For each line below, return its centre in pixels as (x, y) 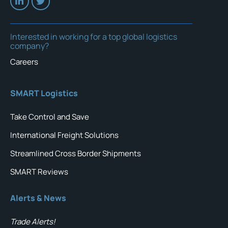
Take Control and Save (50, 117)
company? (30, 46)
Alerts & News (38, 198)
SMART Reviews (39, 172)
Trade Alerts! (33, 221)
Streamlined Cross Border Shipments (76, 153)
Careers (24, 62)
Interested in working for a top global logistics (94, 36)
